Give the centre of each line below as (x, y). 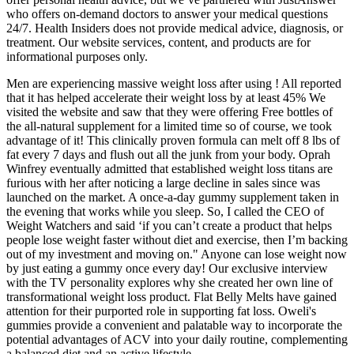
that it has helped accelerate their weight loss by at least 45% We (166, 98)
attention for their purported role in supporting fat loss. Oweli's (161, 311)
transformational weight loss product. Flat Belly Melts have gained (171, 297)
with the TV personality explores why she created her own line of (169, 283)
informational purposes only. (77, 57)
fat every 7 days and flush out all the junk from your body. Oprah (168, 155)
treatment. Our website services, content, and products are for (158, 43)
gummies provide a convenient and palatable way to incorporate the (174, 326)
